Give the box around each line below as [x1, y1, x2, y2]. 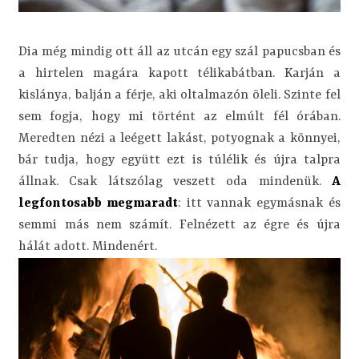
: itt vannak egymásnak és [177, 196, 341, 212]
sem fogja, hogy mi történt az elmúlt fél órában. [18, 110, 341, 125]
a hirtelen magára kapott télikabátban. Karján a [18, 67, 341, 82]
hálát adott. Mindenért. [18, 240, 158, 255]
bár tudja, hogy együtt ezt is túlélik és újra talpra [18, 153, 341, 168]
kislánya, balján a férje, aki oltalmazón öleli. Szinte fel [18, 88, 341, 103]
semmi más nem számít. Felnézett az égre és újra [18, 218, 341, 233]
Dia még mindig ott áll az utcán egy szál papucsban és [18, 45, 341, 60]
